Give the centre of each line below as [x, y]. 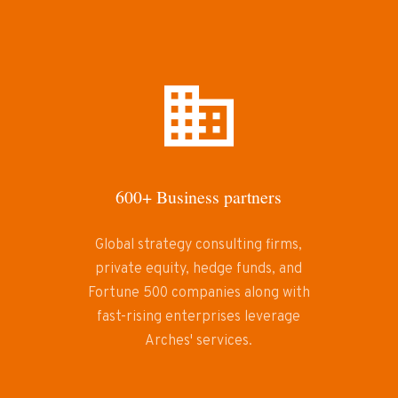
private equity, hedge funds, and [199, 269]
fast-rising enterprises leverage [199, 317]
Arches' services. [199, 341]
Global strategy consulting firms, [199, 245]
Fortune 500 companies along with [199, 293]
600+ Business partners [199, 197]
